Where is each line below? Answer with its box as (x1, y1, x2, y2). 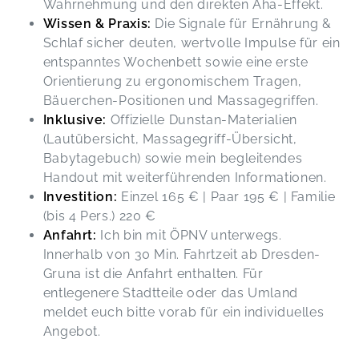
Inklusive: (42, 111, 107, 127)
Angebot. (42, 323, 109, 339)
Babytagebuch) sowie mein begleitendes (42, 150, 303, 166)
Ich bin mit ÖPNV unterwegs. (96, 227, 282, 243)
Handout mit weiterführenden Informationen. (42, 169, 331, 185)
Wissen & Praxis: (42, 15, 151, 31)
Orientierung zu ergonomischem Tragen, (42, 73, 302, 89)
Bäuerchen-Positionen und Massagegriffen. (42, 92, 326, 108)
